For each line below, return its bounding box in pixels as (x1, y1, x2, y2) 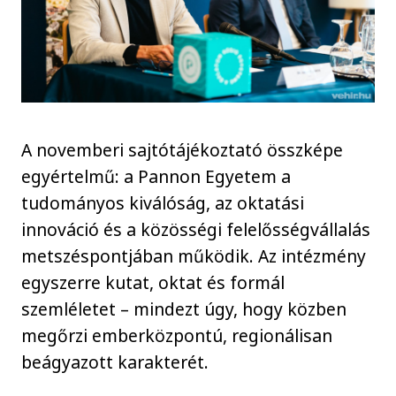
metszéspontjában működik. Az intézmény (21, 244, 367, 269)
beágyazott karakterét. (21, 350, 209, 375)
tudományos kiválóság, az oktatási (21, 191, 305, 216)
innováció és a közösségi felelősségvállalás (21, 217, 371, 242)
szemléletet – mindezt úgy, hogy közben (21, 297, 347, 322)
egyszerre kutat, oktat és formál (21, 270, 286, 295)
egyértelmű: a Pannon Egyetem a (21, 164, 292, 189)
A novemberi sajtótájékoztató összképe (21, 138, 344, 163)
